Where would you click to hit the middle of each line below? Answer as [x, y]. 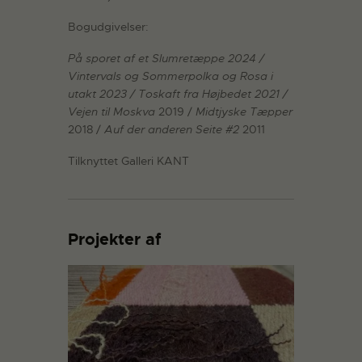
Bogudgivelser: [108, 27]
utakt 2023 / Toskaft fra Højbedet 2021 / [178, 94]
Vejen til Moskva [112, 112]
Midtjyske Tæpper [244, 112]
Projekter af [115, 239]
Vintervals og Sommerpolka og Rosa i [170, 76]
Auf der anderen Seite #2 [172, 130]
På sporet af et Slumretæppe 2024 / [166, 59]
